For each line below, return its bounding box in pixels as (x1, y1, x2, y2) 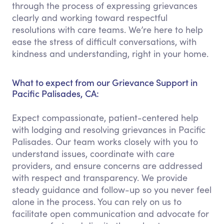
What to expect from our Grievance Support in (12, 76, 197, 88)
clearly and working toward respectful (12, 11, 167, 23)
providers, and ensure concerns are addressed (12, 159, 202, 171)
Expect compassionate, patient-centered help (12, 111, 198, 123)
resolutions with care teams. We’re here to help (12, 23, 203, 35)
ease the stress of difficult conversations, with (12, 35, 196, 47)
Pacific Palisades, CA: (12, 87, 99, 99)
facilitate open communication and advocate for (12, 207, 209, 219)
